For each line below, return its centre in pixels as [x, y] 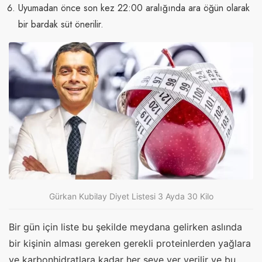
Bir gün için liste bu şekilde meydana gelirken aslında [125, 227]
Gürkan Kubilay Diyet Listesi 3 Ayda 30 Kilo [131, 196]
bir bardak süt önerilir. [61, 25]
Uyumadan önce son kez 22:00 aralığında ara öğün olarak [134, 8]
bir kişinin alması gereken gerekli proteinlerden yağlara [130, 243]
